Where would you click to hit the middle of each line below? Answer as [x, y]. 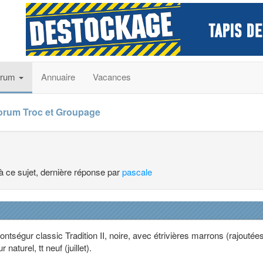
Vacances [112, 77]
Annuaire [58, 77]
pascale [137, 172]
